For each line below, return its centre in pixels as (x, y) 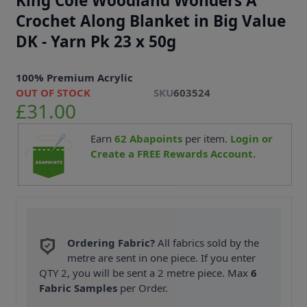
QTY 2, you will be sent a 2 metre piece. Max (145, 273)
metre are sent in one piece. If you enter (162, 258)
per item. (206, 138)
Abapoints (154, 138)
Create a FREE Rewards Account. (173, 153)
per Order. (143, 288)
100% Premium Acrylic (74, 77)
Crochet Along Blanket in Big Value (150, 21)
